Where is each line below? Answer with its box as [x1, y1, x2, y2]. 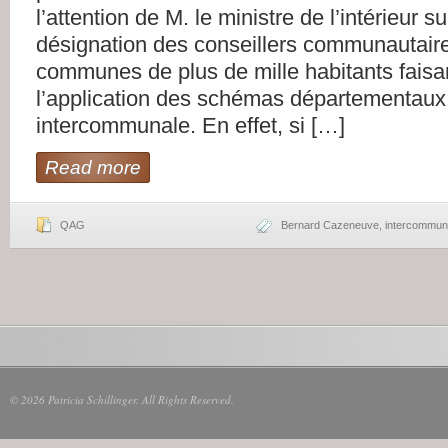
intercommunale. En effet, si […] [36, 113, 345, 138]
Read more [45, 157, 141, 178]
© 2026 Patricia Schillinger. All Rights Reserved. [10, 392, 234, 407]
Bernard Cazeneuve [281, 219, 379, 231]
